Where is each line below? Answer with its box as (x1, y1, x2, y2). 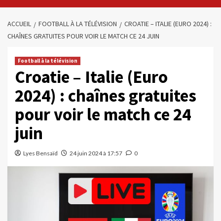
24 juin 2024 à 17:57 (70, 149, 122, 157)
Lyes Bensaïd (23, 149, 58, 157)
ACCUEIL (7, 19, 31, 28)
